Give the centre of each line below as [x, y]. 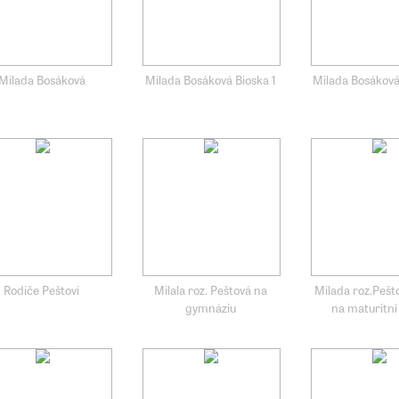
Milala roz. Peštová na [210, 290]
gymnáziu [210, 308]
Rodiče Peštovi [42, 290]
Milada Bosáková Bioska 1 [210, 80]
